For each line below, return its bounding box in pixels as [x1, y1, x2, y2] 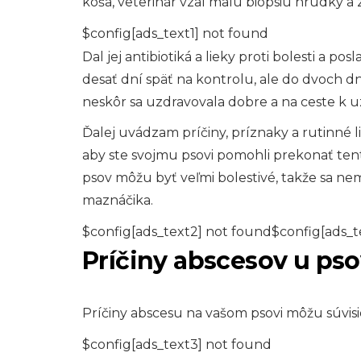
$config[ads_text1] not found [82, 26, 268, 41]
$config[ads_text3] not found [82, 337, 272, 352]
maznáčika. [82, 193, 153, 208]
